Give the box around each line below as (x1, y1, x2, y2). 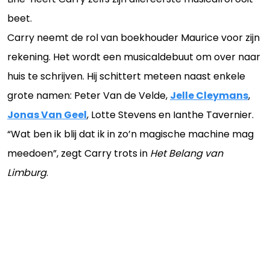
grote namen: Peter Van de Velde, (7, 89, 170, 102)
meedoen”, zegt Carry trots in (7, 146, 150, 160)
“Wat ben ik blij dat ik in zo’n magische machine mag (7, 127, 254, 141)
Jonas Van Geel (7, 108, 87, 122)
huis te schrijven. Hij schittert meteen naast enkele (7, 69, 245, 83)
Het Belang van (150, 146, 223, 160)
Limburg (7, 166, 46, 180)
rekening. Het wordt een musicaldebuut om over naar (7, 50, 260, 64)
